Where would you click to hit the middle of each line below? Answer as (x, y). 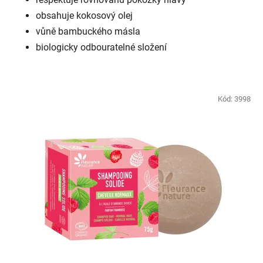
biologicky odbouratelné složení (101, 48)
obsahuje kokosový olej (84, 16)
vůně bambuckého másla (88, 32)
